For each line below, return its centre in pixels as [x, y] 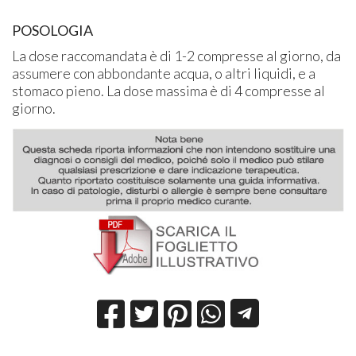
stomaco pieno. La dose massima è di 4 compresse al [169, 90]
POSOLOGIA [53, 30]
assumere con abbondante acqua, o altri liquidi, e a [164, 73]
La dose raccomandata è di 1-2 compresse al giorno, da [177, 55]
